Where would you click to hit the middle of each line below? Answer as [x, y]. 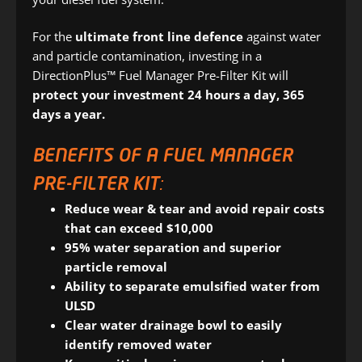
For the [54, 37]
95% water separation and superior [173, 247]
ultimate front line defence [159, 37]
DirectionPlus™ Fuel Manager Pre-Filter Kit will [160, 76]
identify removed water [138, 344]
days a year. [69, 114]
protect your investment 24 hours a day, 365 [168, 95]
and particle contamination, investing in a [147, 56]
